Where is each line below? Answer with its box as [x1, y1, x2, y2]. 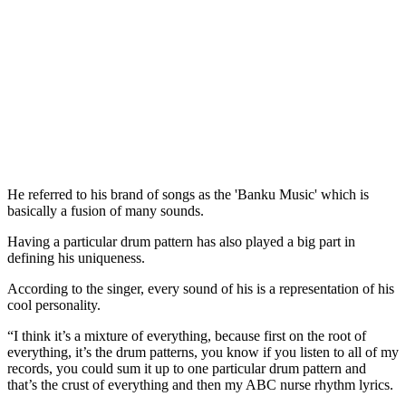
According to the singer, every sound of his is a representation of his [7, 280, 394, 296]
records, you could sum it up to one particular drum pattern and [7, 360, 366, 376]
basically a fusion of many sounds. [7, 202, 204, 218]
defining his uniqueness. [7, 249, 145, 266]
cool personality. [7, 296, 101, 313]
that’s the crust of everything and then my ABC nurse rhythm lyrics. [7, 376, 393, 392]
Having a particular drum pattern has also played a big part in [7, 233, 355, 249]
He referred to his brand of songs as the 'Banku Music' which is [7, 186, 369, 202]
